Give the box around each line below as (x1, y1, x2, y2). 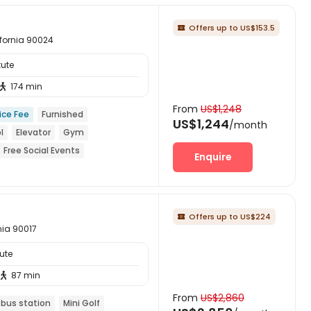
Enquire (194, 149, 232, 164)
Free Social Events (3, 144, 80, 156)
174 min (10, 80, 42, 92)
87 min (11, 269, 40, 281)
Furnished (42, 108, 83, 120)
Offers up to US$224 (189, 210, 271, 222)
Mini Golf (63, 296, 100, 309)
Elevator (16, 126, 51, 138)
